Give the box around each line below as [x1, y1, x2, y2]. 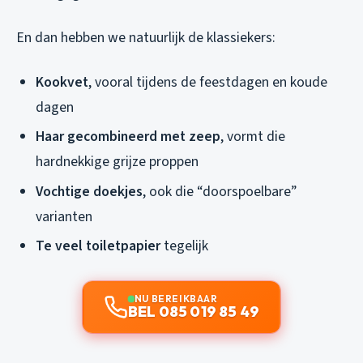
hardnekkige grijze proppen [36, 152, 199, 173]
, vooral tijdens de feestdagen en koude [88, 71, 327, 92]
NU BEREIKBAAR [134, 293, 218, 305]
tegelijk [160, 236, 208, 257]
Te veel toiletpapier [36, 236, 160, 257]
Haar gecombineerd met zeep [36, 126, 220, 147]
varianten [36, 206, 92, 227]
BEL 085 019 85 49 [127, 302, 260, 322]
